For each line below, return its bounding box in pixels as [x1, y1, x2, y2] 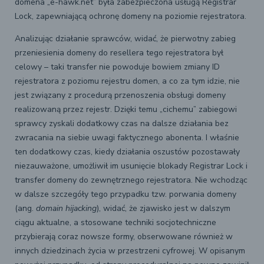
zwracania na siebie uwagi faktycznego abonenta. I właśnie [15, 132, 239, 144]
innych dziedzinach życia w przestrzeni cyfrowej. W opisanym [15, 245, 245, 257]
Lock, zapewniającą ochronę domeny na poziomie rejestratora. [15, 11, 246, 22]
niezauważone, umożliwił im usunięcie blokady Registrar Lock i [15, 160, 247, 172]
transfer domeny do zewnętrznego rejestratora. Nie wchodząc [15, 174, 247, 186]
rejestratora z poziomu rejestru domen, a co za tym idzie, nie [15, 75, 240, 87]
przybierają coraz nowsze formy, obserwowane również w [15, 231, 233, 243]
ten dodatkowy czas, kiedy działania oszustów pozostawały [15, 146, 240, 158]
